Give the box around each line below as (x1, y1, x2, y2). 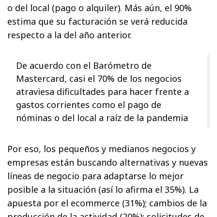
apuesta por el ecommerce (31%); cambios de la (7, 197, 207, 209)
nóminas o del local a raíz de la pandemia (16, 112, 188, 124)
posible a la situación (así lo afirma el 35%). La (7, 184, 199, 196)
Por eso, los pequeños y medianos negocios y (7, 143, 196, 155)
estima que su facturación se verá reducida (7, 15, 188, 28)
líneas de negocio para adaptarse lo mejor (7, 170, 184, 182)
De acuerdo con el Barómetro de (16, 60, 152, 72)
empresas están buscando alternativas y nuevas (7, 156, 208, 169)
